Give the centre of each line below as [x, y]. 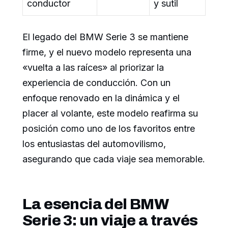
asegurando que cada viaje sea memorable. [114, 159]
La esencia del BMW [96, 204]
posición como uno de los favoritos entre [109, 128]
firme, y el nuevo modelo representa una [107, 52]
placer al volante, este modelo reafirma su [110, 113]
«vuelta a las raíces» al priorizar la [93, 67]
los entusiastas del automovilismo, [94, 144]
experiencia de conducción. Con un [96, 82]
